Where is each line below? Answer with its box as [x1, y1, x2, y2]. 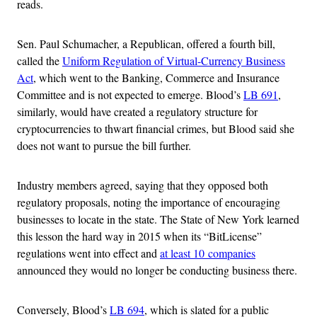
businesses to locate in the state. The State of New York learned [17, 211, 299, 226]
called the [17, 52, 62, 68]
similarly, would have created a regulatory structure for [17, 103, 258, 119]
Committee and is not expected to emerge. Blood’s [17, 86, 243, 102]
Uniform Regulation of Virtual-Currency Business [62, 52, 285, 68]
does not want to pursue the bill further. [17, 137, 191, 153]
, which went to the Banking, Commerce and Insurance [33, 69, 279, 85]
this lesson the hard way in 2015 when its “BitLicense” [17, 228, 262, 243]
